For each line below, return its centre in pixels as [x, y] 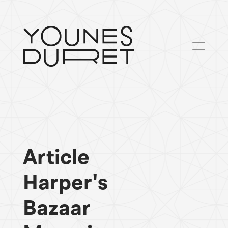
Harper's [65, 182]
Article [56, 157]
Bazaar [56, 208]
